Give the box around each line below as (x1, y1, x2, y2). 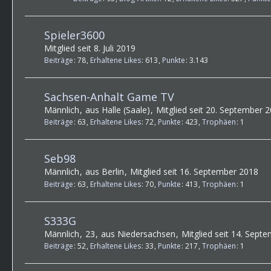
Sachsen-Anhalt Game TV (44, 90, 174, 105)
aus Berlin (85, 166, 124, 178)
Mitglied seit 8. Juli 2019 (44, 42, 135, 54)
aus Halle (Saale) (85, 104, 150, 116)
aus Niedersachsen (101, 227, 175, 240)
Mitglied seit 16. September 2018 (130, 166, 258, 178)
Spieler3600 (44, 27, 105, 42)
